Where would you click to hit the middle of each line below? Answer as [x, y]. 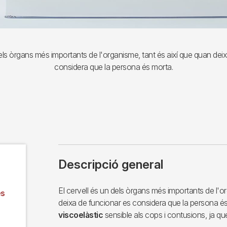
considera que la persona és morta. [113, 67]
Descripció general [111, 165]
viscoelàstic [82, 215]
